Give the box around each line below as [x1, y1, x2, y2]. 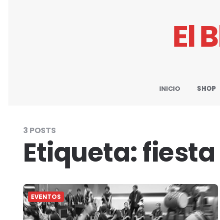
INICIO [159, 84, 180, 93]
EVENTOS [31, 192, 61, 201]
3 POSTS [23, 125, 56, 136]
